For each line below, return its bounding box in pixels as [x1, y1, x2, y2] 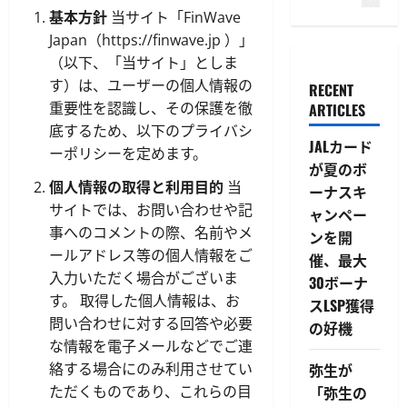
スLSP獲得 [308, 294, 374, 317]
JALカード [308, 135, 372, 158]
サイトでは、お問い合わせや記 [49, 199, 253, 220]
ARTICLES [308, 99, 365, 122]
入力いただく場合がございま [49, 267, 238, 288]
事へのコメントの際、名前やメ [49, 222, 253, 243]
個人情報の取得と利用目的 [49, 176, 223, 197]
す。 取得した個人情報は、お [49, 290, 240, 311]
